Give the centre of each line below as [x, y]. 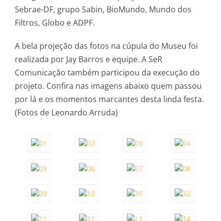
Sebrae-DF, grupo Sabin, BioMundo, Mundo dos [103, 9]
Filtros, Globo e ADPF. [55, 22]
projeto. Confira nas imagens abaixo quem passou [108, 86]
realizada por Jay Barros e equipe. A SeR [89, 59]
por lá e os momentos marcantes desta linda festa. [109, 99]
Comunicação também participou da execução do [107, 72]
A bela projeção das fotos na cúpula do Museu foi [106, 46]
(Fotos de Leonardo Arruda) [66, 112]
